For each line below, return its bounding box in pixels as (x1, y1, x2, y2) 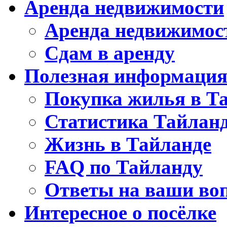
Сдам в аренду (45, 42, 175, 64)
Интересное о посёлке (24, 201, 216, 223)
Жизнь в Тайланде (45, 133, 211, 155)
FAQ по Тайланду (45, 156, 203, 178)
